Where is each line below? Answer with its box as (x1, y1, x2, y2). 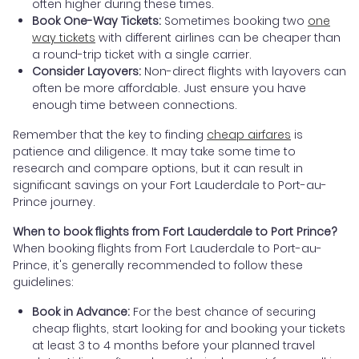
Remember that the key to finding (13, 126, 207, 143)
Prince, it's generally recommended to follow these (13, 256, 303, 273)
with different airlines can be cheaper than (95, 29, 341, 46)
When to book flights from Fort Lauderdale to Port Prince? (13, 223, 337, 240)
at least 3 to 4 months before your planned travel (32, 337, 315, 353)
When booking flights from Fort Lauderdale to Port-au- (13, 240, 322, 256)
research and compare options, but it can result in (13, 159, 303, 176)
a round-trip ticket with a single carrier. (32, 46, 252, 63)
